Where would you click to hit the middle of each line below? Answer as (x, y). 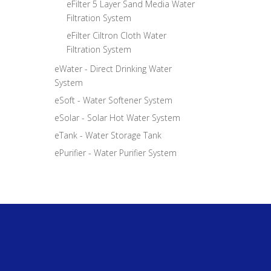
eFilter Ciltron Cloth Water (116, 35)
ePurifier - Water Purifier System (116, 153)
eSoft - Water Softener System (113, 100)
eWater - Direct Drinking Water (113, 69)
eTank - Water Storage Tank (108, 135)
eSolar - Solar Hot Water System (117, 118)
